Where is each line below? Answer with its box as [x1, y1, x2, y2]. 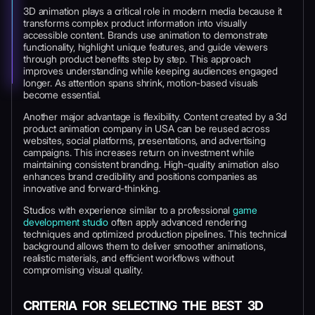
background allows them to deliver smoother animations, [23, 240, 266, 252]
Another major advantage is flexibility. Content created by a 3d [23, 110, 287, 122]
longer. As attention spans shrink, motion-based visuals [23, 77, 259, 89]
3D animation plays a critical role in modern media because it [23, 5, 283, 17]
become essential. [23, 89, 101, 101]
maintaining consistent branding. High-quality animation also [23, 158, 279, 170]
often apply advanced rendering [108, 216, 247, 228]
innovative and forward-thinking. [23, 182, 160, 194]
